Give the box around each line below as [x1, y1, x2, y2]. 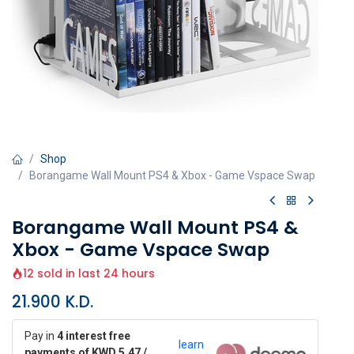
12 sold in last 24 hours [23, 265, 155, 282]
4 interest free [57, 330, 130, 343]
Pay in [24, 330, 57, 343]
